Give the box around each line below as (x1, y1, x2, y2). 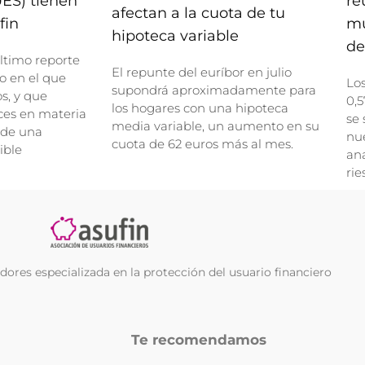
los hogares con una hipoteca (112, 100, 288, 117)
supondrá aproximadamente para (112, 82, 316, 99)
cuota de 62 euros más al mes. (112, 136, 293, 152)
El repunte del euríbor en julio (112, 64, 292, 81)
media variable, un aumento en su (112, 118, 319, 134)
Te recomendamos (130, 332, 266, 349)
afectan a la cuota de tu (112, 4, 285, 23)
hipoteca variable (112, 27, 239, 46)
